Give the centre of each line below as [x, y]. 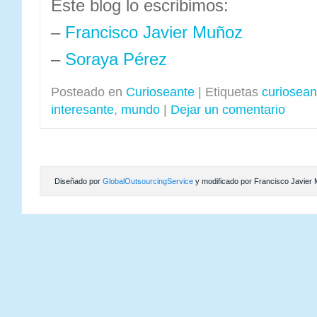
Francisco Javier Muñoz [154, 32]
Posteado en [87, 92]
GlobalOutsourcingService [148, 181]
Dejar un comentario [228, 110]
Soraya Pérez [116, 59]
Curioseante [160, 92]
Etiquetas [232, 92]
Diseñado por [79, 181]
